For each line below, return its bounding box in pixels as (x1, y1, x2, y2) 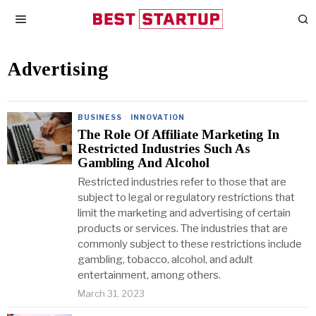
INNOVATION (130, 113, 185, 121)
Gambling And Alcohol (78, 155, 209, 170)
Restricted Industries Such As (78, 141, 250, 156)
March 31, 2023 (78, 288, 145, 299)
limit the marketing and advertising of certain (78, 207, 291, 219)
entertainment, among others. (78, 269, 221, 281)
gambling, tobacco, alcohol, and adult (78, 253, 253, 266)
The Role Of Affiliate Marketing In (78, 127, 279, 142)
